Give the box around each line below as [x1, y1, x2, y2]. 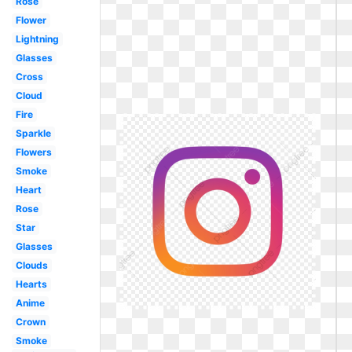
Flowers [15, 146, 52, 158]
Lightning [15, 33, 59, 45]
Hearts [15, 278, 47, 290]
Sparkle [15, 127, 51, 139]
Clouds [15, 259, 48, 271]
